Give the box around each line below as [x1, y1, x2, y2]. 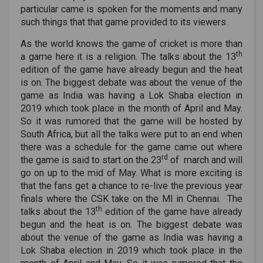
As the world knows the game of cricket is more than [21, 38, 242, 49]
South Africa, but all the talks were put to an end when [21, 129, 242, 140]
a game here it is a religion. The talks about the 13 [21, 51, 236, 62]
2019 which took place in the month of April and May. [21, 103, 242, 114]
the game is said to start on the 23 [21, 154, 161, 166]
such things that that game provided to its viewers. [21, 16, 230, 28]
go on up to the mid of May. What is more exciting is [21, 167, 242, 178]
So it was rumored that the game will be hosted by [21, 116, 242, 127]
